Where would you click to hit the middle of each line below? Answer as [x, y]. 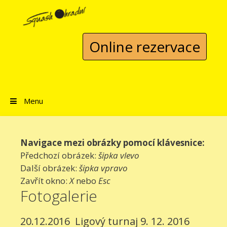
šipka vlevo [119, 155]
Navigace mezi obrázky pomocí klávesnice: [112, 143]
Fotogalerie [59, 196]
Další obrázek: [50, 168]
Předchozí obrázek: [59, 155]
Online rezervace [144, 47]
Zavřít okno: [45, 181]
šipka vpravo [103, 168]
